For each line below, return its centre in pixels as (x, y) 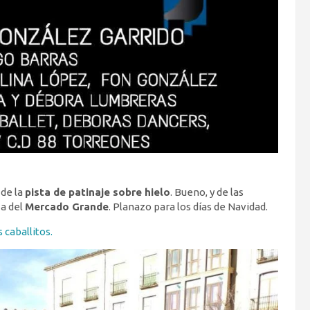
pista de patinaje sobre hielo (98, 192)
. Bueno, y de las (207, 192)
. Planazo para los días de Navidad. (188, 207)
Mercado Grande (67, 207)
